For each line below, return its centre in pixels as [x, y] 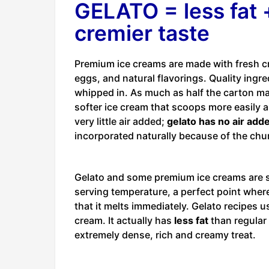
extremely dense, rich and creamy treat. [165, 235]
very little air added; [121, 121]
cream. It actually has [124, 221]
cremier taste [142, 33]
